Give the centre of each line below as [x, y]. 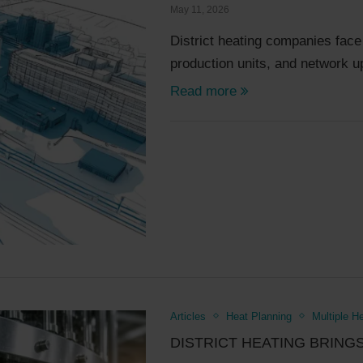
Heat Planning [259, 316]
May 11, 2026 [200, 9]
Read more [204, 91]
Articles [188, 316]
